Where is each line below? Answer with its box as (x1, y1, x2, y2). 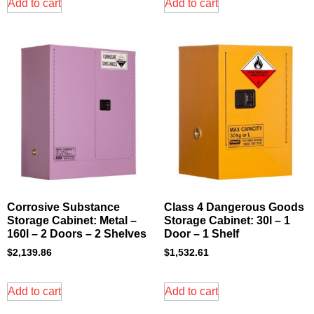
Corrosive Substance (7, 201, 120, 214)
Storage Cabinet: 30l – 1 (164, 214, 290, 227)
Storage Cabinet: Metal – (7, 214, 137, 227)
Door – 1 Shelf (164, 228, 239, 240)
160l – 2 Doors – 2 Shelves (7, 228, 146, 240)
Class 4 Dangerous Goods (164, 201, 304, 214)
